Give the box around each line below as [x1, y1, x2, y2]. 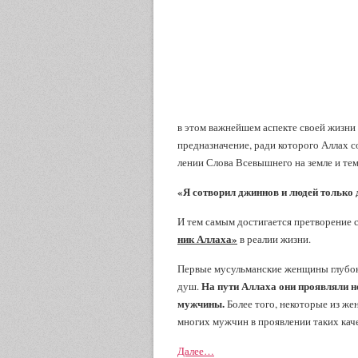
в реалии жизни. [237, 232, 311, 246]
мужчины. [177, 296, 225, 311]
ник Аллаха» [177, 231, 237, 246]
